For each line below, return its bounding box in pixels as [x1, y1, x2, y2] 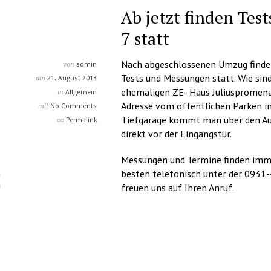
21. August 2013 [47, 74, 97, 82]
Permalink [66, 116, 97, 124]
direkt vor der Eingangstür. [121, 128, 232, 140]
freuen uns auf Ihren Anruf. [121, 181, 234, 194]
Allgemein [65, 88, 97, 96]
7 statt [121, 27, 169, 50]
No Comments [50, 102, 97, 110]
